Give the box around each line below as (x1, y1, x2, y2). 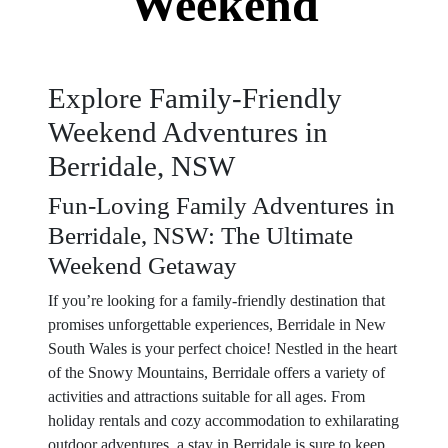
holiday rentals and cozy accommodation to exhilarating (48, 412, 399, 429)
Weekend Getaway (48, 252, 237, 279)
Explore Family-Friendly (48, 82, 342, 114)
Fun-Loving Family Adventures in (48, 192, 395, 219)
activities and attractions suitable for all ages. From (48, 388, 365, 405)
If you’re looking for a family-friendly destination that (48, 292, 385, 309)
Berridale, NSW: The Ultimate (48, 222, 353, 249)
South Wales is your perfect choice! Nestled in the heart (48, 340, 397, 357)
